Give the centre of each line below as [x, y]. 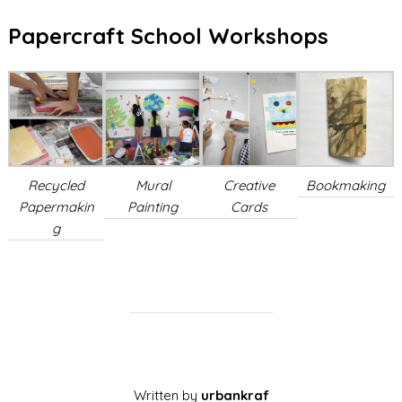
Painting [153, 207]
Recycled [57, 186]
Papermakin [56, 207]
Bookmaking [346, 186]
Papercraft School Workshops [168, 35]
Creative [249, 186]
